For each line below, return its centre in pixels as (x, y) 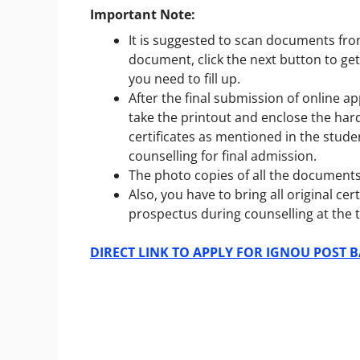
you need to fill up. (184, 79)
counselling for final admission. (223, 156)
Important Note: (143, 15)
